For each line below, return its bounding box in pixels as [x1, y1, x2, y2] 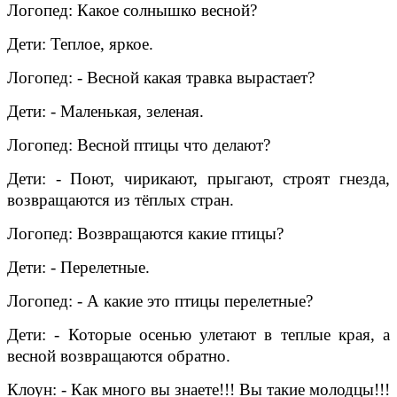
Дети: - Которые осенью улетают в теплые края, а [7, 324, 390, 344]
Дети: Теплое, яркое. [7, 34, 153, 53]
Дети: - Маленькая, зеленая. [7, 101, 204, 121]
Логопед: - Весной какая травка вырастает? [7, 67, 315, 87]
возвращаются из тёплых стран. [7, 190, 234, 209]
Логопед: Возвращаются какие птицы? [7, 223, 284, 243]
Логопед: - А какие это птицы [7, 291, 224, 310]
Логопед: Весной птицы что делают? [7, 135, 270, 154]
